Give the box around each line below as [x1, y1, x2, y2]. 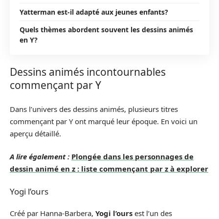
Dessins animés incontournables [10, 65, 166, 79]
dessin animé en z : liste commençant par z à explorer [10, 164, 208, 174]
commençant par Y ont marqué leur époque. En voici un [10, 116, 197, 126]
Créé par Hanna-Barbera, [10, 208, 95, 218]
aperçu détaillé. [10, 128, 61, 138]
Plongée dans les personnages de [71, 152, 194, 161]
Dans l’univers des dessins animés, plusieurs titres [10, 104, 178, 114]
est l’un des [132, 208, 172, 218]
